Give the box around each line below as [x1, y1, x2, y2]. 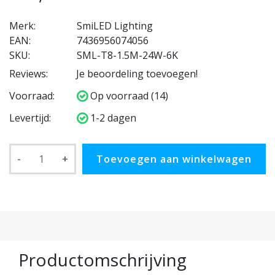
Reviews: [9, 67, 48, 81]
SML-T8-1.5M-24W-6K [77, 48, 178, 63]
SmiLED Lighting [77, 19, 153, 33]
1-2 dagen [88, 111, 136, 125]
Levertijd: [9, 111, 51, 125]
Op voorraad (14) [88, 89, 168, 103]
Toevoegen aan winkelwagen [96, 152, 252, 166]
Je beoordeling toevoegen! [76, 67, 198, 81]
